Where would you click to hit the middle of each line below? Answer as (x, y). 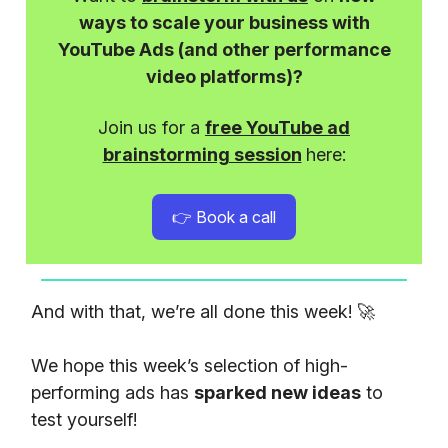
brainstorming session (202, 155)
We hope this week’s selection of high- (189, 366)
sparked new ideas (277, 393)
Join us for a (151, 128)
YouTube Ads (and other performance (224, 50)
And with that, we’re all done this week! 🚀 (203, 312)
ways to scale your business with (224, 23)
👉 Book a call (224, 217)
